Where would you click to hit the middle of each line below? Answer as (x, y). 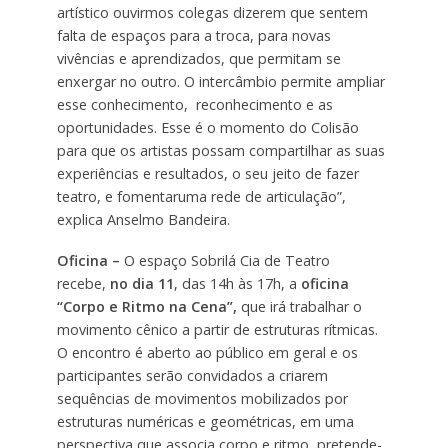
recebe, (83, 283)
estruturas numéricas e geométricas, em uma (205, 421)
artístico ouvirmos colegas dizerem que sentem (212, 12)
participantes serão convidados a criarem (192, 375)
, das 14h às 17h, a (237, 283)
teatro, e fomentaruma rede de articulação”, (201, 196)
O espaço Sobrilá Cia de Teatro (226, 260)
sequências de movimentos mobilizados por (202, 398)
